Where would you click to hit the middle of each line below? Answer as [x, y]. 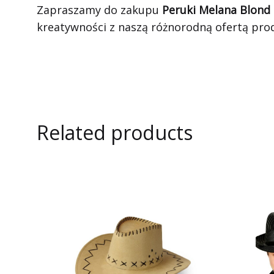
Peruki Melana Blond [216, 10]
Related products [115, 132]
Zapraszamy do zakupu [99, 10]
